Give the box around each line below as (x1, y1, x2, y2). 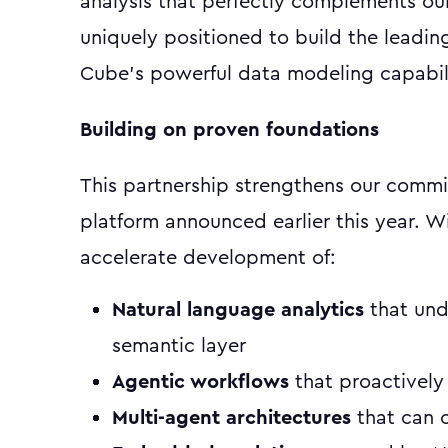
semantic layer (112, 336, 246, 356)
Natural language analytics (112, 300, 364, 320)
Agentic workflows (112, 372, 289, 392)
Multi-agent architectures (112, 408, 351, 428)
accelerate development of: (80, 248, 336, 268)
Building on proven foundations (80, 120, 379, 140)
